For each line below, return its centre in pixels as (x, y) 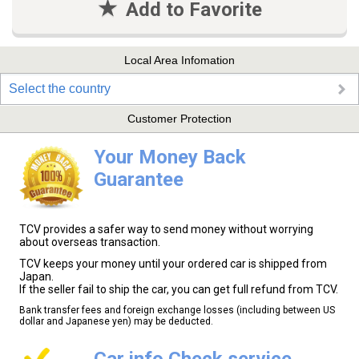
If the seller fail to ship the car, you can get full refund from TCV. (179, 289)
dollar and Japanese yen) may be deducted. (116, 322)
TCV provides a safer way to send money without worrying (166, 229)
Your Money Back (169, 157)
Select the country (60, 89)
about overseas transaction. (90, 242)
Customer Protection (179, 119)
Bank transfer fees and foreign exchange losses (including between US (177, 311)
